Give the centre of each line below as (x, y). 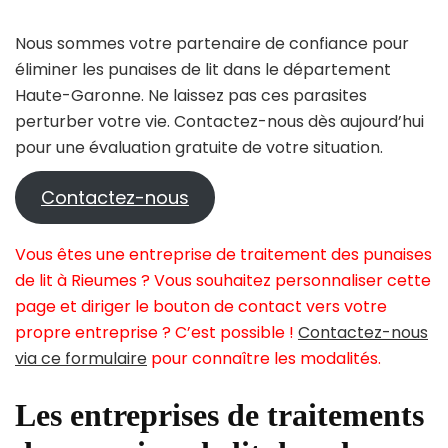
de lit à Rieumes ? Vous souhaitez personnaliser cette (223, 281)
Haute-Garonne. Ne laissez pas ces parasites (191, 96)
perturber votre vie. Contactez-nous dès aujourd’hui (219, 122)
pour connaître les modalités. (264, 359)
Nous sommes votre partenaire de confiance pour (212, 44)
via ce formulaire (81, 359)
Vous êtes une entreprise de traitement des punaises (223, 255)
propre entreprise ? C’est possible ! (156, 333)
